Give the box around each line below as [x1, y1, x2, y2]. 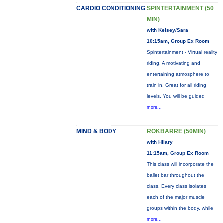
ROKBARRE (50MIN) [146, 128, 206, 135]
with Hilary [146, 139, 173, 145]
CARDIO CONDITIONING [76, 5, 145, 12]
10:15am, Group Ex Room [146, 38, 209, 44]
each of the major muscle [146, 194, 205, 200]
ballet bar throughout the [146, 172, 204, 178]
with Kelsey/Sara [146, 27, 188, 33]
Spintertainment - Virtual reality [146, 49, 217, 55]
